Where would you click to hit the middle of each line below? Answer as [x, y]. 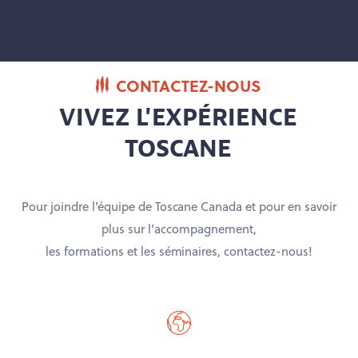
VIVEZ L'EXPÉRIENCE [178, 117]
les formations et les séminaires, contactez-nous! [179, 251]
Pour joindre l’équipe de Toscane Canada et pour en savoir [179, 206]
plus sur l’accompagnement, [179, 229]
